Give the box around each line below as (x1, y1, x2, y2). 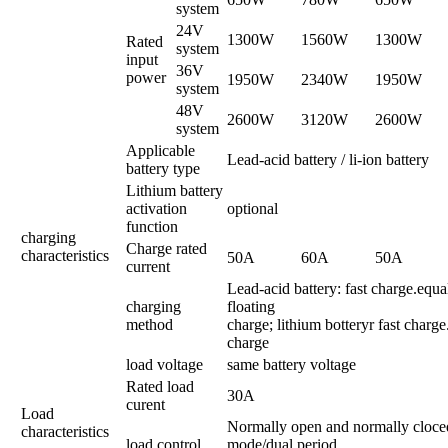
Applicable (126, 141, 195, 159)
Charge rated (126, 239, 207, 257)
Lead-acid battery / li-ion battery (227, 150, 429, 168)
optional (227, 199, 278, 217)
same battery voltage (227, 355, 356, 373)
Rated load (126, 377, 194, 395)
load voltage (126, 355, 203, 373)
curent (126, 395, 165, 413)
